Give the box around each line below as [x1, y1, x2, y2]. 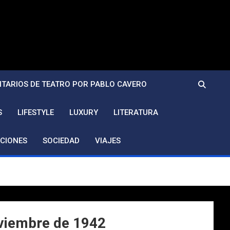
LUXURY [69, 108, 98, 117]
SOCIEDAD [43, 136, 80, 145]
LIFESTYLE [17, 108, 54, 117]
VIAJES [95, 136, 121, 145]
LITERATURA [113, 108, 158, 117]
